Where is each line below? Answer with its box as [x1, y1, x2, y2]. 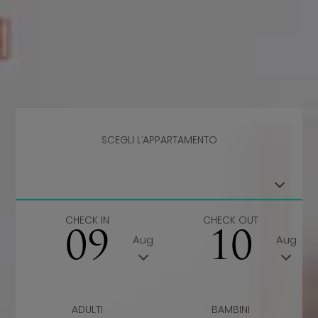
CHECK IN [65, 213, 110, 228]
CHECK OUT [202, 213, 258, 228]
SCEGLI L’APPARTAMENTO [101, 133, 217, 148]
